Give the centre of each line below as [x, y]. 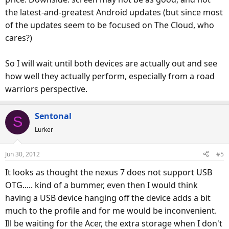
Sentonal [53, 116]
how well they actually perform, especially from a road [110, 76]
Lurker [44, 129]
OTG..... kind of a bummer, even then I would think [101, 185]
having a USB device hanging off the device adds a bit [108, 198]
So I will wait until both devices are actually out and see [111, 63]
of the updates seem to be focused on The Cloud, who [110, 25]
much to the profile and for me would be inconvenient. [111, 210]
